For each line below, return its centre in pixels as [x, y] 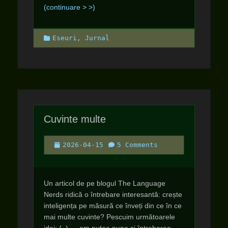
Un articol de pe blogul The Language [105, 183]
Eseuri [65, 38]
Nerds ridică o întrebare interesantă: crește [113, 194]
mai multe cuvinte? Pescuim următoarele [109, 217]
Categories [64, 37]
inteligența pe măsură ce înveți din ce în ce [113, 206]
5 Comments [137, 145]
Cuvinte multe [75, 119]
